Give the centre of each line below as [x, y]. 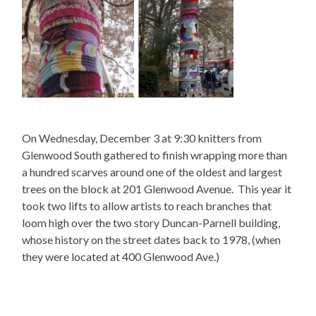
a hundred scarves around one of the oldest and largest [152, 171]
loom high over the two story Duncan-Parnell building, [151, 222]
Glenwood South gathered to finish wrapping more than [155, 154]
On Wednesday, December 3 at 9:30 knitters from [142, 138]
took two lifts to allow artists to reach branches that [147, 205]
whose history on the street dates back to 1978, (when [152, 239]
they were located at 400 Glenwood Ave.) [121, 256]
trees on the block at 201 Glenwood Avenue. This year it [157, 188]
